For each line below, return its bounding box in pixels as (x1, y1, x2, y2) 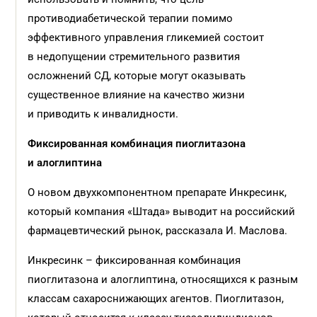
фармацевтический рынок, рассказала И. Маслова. (28, 224, 288, 237)
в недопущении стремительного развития (28, 50, 241, 63)
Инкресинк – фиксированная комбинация (28, 254, 241, 267)
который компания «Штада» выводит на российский (28, 205, 296, 218)
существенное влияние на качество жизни (28, 88, 246, 101)
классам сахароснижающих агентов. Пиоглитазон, (28, 292, 284, 305)
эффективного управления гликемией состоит (28, 31, 265, 44)
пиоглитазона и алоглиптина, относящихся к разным (28, 273, 299, 286)
